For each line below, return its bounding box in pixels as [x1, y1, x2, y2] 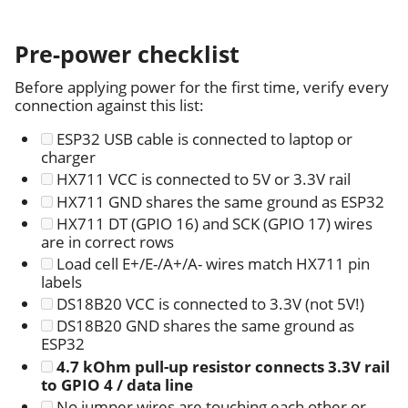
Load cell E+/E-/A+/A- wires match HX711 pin [53, 252, 371, 274]
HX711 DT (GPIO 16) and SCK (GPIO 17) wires [53, 212, 373, 234]
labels [41, 270, 83, 292]
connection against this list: [15, 95, 204, 117]
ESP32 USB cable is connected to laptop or [53, 128, 353, 150]
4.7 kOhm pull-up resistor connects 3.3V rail [56, 355, 391, 377]
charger [41, 147, 97, 168]
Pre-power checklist [15, 37, 240, 69]
